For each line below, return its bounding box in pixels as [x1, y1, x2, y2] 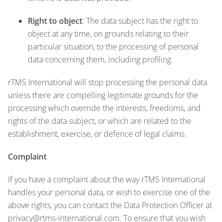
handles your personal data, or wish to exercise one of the [8, 186, 210, 198]
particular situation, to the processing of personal [28, 41, 199, 52]
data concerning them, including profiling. [28, 54, 173, 65]
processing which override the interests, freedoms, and [8, 102, 201, 113]
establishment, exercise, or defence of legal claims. [8, 128, 186, 139]
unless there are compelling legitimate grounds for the [8, 89, 198, 101]
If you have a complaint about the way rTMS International [8, 173, 206, 185]
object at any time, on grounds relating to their [28, 28, 189, 39]
